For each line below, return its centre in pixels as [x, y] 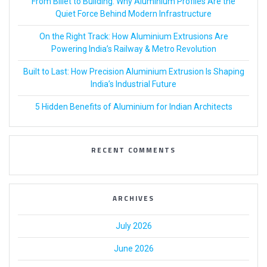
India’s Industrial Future [133, 84]
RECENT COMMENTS [133, 150]
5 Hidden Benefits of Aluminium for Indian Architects [133, 107]
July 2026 [133, 226]
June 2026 [133, 249]
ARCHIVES [133, 199]
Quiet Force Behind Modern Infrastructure [133, 14]
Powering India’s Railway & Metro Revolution [133, 49]
